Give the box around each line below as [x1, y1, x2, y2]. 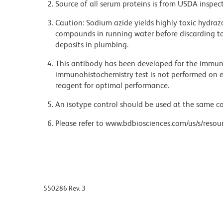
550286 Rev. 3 [43, 184, 86, 192]
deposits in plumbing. [55, 39, 128, 49]
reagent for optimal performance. [55, 80, 169, 90]
